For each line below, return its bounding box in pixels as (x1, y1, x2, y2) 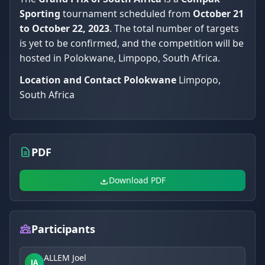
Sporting (20, 7, 60, 20)
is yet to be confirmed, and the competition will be (20, 37, 244, 50)
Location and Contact (20, 73, 121, 86)
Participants (31, 222, 95, 236)
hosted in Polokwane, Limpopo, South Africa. (20, 51, 220, 64)
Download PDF (109, 174, 166, 186)
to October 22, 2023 (20, 22, 109, 35)
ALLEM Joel (44, 252, 86, 263)
